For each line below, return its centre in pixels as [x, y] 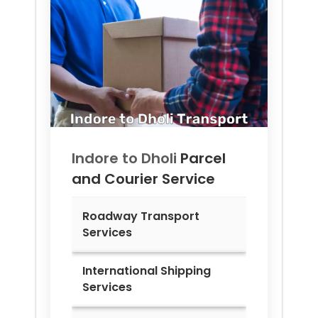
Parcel [203, 159]
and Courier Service [143, 179]
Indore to [106, 159]
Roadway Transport [141, 216]
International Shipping [147, 271]
